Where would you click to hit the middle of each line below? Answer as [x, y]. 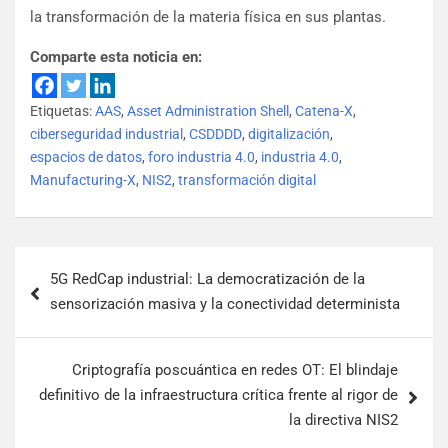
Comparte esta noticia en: [116, 57]
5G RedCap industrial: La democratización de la [207, 279]
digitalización [289, 134]
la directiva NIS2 [343, 420]
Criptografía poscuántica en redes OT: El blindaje [235, 370]
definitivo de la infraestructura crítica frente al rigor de [218, 395]
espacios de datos [86, 157]
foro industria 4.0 [201, 157]
